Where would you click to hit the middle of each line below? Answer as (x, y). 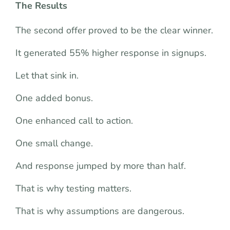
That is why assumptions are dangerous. (100, 211)
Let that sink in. (47, 75)
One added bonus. (54, 98)
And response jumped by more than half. (101, 166)
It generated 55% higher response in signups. (111, 53)
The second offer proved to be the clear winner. (114, 30)
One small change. (54, 143)
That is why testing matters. (73, 188)
